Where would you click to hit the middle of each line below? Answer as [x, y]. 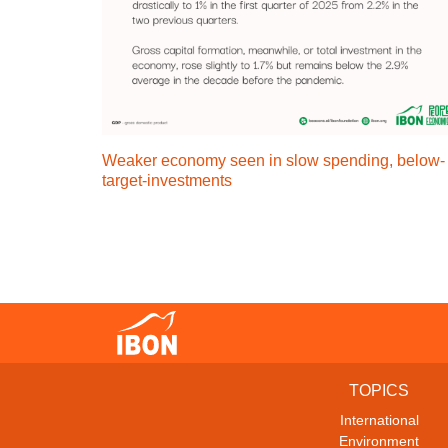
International [379, 420]
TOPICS [379, 390]
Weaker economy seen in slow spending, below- [273, 160]
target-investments [167, 180]
